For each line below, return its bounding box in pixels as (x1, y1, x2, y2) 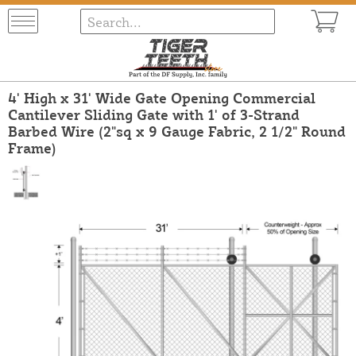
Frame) (8, 138, 56, 157)
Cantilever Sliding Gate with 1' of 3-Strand (8, 105, 300, 123)
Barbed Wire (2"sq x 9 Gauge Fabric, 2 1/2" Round (8, 122, 346, 140)
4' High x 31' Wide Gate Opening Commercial (8, 88, 315, 106)
